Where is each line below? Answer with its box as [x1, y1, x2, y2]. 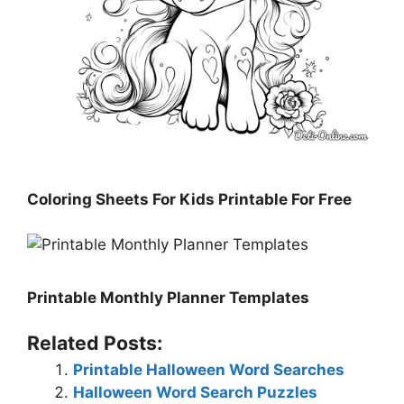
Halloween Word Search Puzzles [73, 383, 317, 402]
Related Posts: [27, 331, 162, 355]
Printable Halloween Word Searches [73, 361, 344, 380]
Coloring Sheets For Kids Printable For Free [27, 189, 352, 208]
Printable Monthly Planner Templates [27, 288, 309, 307]
